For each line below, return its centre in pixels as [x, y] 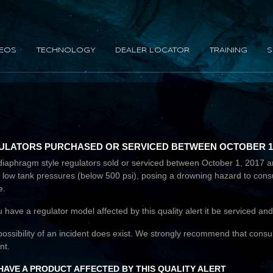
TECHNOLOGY [66, 50]
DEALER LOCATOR [153, 50]
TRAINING [228, 50]
